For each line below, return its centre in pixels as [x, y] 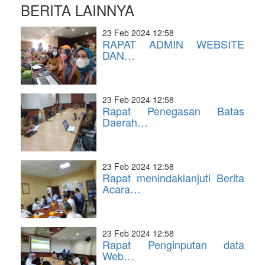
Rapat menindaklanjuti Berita [173, 177]
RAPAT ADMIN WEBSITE [173, 44]
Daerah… [125, 122]
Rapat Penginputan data [173, 244]
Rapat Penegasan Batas [173, 111]
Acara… [122, 189]
